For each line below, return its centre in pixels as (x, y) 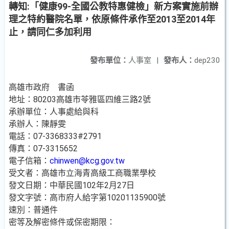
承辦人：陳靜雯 (37, 124)
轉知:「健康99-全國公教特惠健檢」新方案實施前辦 (113, 6)
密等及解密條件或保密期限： (62, 222)
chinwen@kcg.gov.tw (87, 161)
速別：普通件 (33, 210)
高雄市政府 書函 (41, 87)
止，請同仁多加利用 (50, 32)
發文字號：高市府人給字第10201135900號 (87, 198)
